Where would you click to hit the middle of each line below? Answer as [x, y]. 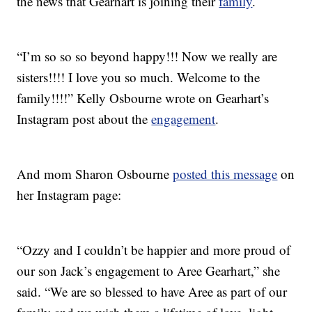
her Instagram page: [69, 195]
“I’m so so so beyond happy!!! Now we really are [147, 56]
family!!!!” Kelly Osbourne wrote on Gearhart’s [143, 98]
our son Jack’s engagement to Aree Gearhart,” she [149, 271]
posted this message [225, 174]
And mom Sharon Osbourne [95, 174]
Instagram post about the [84, 119]
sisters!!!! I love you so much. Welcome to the [139, 77]
